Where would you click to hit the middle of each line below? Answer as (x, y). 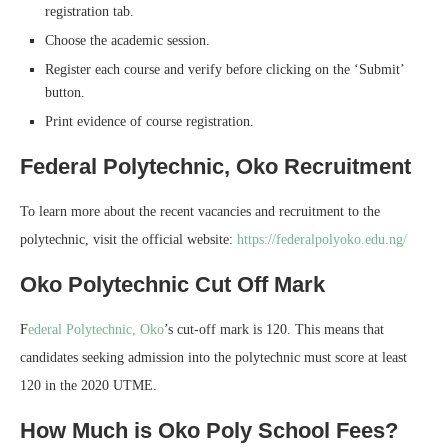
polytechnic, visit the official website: (128, 239)
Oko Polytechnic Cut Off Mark (172, 284)
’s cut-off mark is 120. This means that (274, 329)
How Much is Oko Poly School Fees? (209, 430)
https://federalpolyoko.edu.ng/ (322, 239)
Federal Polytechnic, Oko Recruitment (215, 166)
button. (65, 92)
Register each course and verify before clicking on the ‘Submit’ (224, 69)
